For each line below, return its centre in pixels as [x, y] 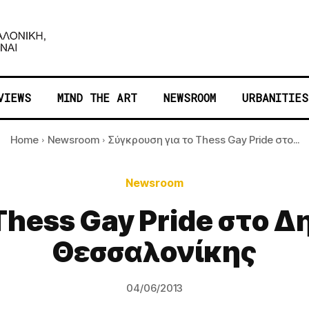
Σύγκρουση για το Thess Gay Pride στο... [203, 140]
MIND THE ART [98, 98]
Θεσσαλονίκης [154, 252]
